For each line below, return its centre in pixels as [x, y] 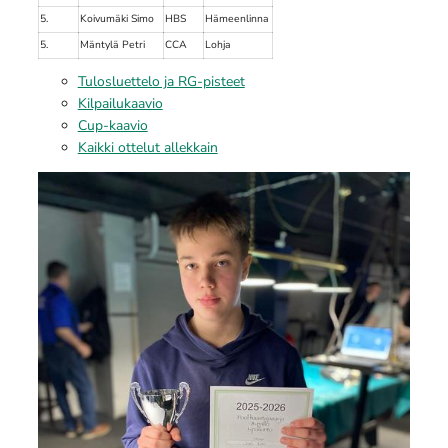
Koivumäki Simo [117, 18]
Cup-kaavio [112, 126]
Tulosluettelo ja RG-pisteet [161, 82]
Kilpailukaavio [120, 104]
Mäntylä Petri [113, 44]
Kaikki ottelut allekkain [147, 148]
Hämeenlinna [237, 18]
